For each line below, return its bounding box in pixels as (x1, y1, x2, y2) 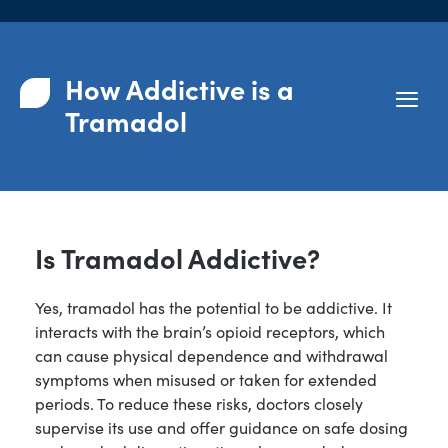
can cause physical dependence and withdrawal (35, 343, 388, 366)
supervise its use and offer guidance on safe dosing (35, 415, 408, 438)
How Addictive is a (65, 69, 294, 108)
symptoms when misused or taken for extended (35, 367, 377, 390)
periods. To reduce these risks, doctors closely (35, 391, 363, 414)
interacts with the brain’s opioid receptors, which (35, 319, 385, 342)
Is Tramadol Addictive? (35, 238, 320, 277)
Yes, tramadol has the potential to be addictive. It (35, 295, 392, 318)
